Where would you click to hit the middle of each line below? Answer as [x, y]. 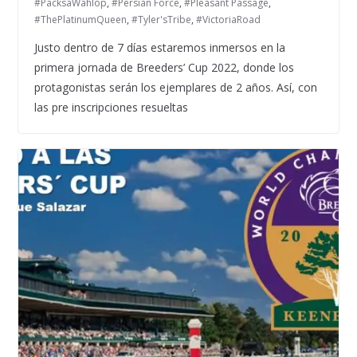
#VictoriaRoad [228, 20]
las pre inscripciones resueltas [111, 108]
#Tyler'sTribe [161, 20]
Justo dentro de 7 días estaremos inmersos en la [159, 48]
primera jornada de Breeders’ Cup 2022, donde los [164, 68]
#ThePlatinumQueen [80, 20]
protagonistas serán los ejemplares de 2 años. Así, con [175, 88]
